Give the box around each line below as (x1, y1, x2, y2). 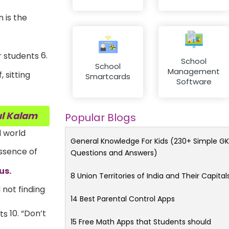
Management (168, 66, 220, 77)
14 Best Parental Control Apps (71, 193, 175, 204)
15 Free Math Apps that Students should (71, 216, 211, 227)
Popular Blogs (65, 110, 136, 125)
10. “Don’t (8, 207, 46, 219)
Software (176, 76, 212, 87)
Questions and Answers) (71, 147, 157, 158)
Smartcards (85, 71, 130, 82)
